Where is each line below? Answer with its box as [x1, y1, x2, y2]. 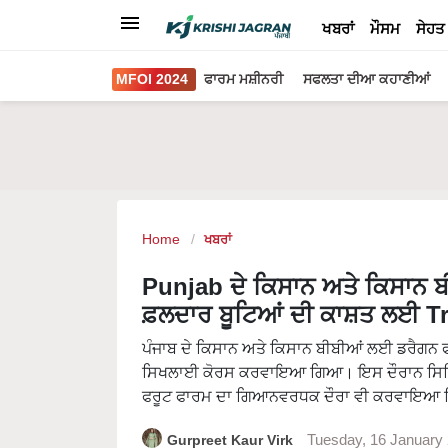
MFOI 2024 [116, 71, 188, 87]
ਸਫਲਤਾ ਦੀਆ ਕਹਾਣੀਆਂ [303, 71, 430, 87]
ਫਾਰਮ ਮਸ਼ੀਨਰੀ [204, 71, 283, 87]
